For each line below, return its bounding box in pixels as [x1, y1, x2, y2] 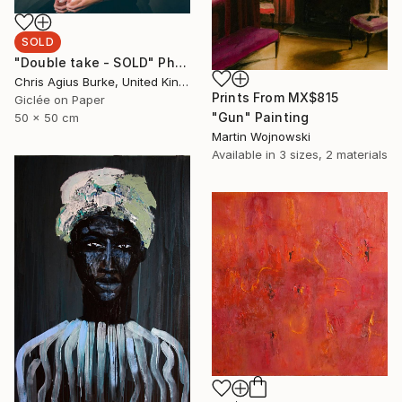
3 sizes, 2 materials [279, 147, 388, 162]
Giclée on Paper [14, 92, 105, 107]
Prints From [212, 90, 288, 106]
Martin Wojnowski [212, 129, 310, 144]
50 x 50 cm [14, 110, 79, 125]
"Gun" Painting [212, 109, 310, 126]
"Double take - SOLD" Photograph [174, 55, 187, 70]
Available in [212, 147, 279, 162]
